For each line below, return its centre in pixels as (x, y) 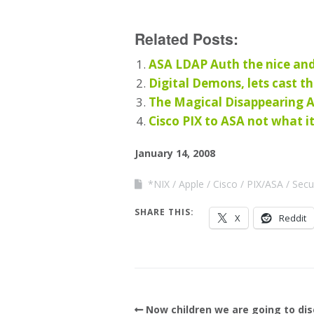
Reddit (293, 218)
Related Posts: (186, 39)
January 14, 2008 (175, 153)
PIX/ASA (265, 184)
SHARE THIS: (164, 212)
